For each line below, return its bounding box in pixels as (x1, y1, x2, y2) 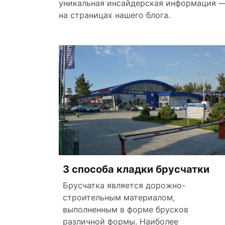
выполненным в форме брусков (63, 204, 188, 214)
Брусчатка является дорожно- (63, 180, 185, 190)
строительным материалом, (63, 192, 175, 202)
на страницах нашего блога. (59, 10, 170, 20)
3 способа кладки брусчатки (63, 163, 209, 175)
